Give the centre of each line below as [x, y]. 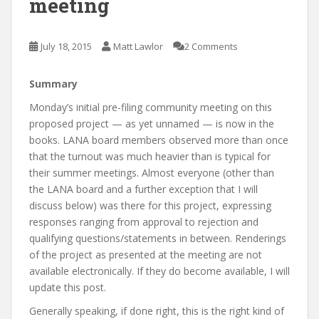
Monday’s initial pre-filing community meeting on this [151, 107]
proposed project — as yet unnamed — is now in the [152, 123]
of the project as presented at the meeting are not [146, 254]
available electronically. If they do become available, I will [159, 271]
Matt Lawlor [138, 46]
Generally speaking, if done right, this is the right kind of [157, 310]
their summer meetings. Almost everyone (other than [152, 172]
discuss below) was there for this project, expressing [150, 205]
